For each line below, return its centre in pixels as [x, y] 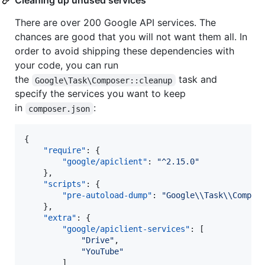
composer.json [59, 109]
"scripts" [64, 184]
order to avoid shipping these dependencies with [125, 51]
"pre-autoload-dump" [107, 195]
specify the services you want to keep [100, 94]
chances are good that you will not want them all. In [131, 37]
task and [198, 80]
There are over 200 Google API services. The [115, 23]
